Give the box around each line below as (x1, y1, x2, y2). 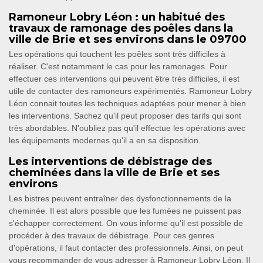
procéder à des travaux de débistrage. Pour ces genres (9, 231, 214, 241)
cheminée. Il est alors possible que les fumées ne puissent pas (9, 206, 241, 216)
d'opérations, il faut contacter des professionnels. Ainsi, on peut (9, 243, 243, 253)
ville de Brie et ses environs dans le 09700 (9, 33, 247, 46)
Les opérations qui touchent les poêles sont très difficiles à (9, 49, 225, 59)
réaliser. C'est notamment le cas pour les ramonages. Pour (9, 62, 227, 72)
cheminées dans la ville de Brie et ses (9, 166, 220, 180)
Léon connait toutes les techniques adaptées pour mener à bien (9, 99, 246, 109)
